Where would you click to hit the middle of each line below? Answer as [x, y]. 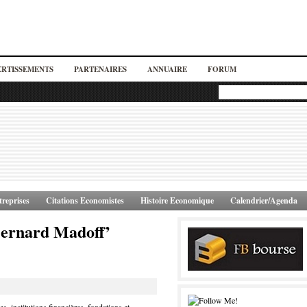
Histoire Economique [177, 200]
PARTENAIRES [100, 69]
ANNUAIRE [167, 69]
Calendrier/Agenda [264, 200]
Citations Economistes [85, 200]
